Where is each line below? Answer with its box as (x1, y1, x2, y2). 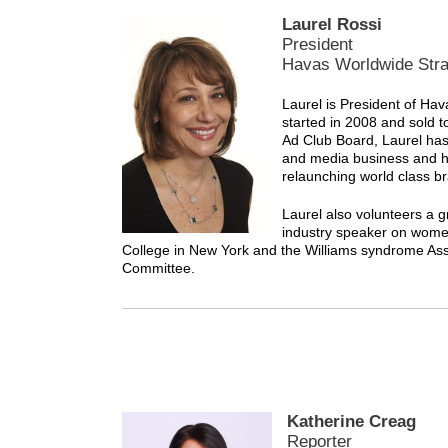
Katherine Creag (287, 412, 416, 431)
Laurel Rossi (282, 15, 382, 34)
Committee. (122, 260, 195, 276)
